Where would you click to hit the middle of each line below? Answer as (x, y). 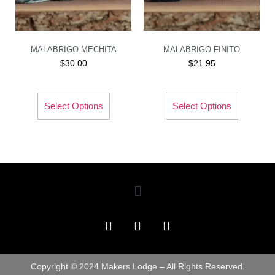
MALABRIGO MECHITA (73, 49)
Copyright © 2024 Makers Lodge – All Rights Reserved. (137, 267)
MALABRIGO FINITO (202, 49)
